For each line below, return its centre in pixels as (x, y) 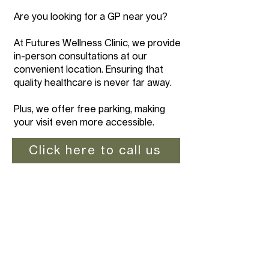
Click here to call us (95, 151)
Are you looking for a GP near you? (91, 17)
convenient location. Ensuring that (89, 70)
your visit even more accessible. (84, 122)
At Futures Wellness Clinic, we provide (97, 43)
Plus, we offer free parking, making (89, 109)
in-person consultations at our (80, 56)
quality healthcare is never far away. (93, 83)
